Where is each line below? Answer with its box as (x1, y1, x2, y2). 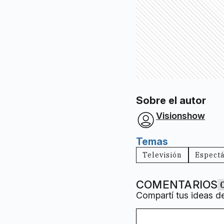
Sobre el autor (136, 94, 206, 107)
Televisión (142, 150, 182, 160)
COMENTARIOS (136, 178, 218, 191)
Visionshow (156, 110, 205, 121)
